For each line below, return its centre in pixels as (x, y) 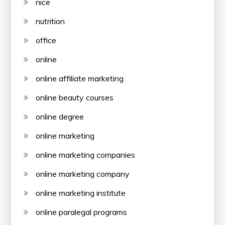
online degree (60, 117)
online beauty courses (75, 98)
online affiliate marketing (80, 79)
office (46, 40)
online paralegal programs (82, 212)
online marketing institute (81, 193)
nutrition (50, 21)
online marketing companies (86, 155)
